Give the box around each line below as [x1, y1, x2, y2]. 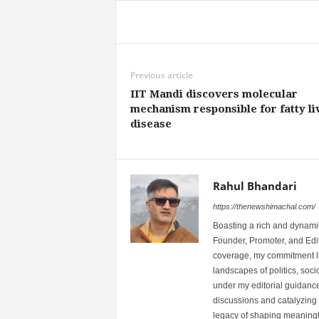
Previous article [130, 68, 193, 81]
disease [130, 117, 172, 130]
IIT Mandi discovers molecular [130, 87, 298, 100]
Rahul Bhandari [212, 178, 297, 193]
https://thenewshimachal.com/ [212, 202, 315, 211]
